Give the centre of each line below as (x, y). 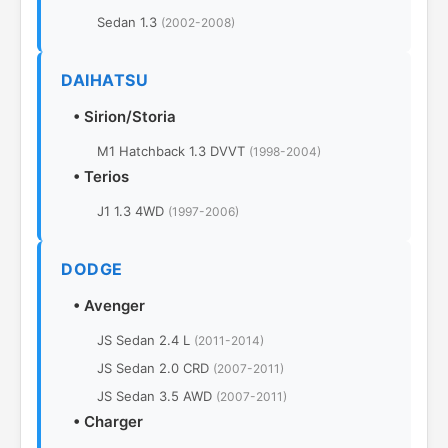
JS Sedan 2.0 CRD (155, 368)
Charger (113, 422)
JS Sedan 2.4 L (145, 340)
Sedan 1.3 (129, 22)
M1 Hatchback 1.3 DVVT (173, 151)
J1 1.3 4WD (132, 211)
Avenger (114, 306)
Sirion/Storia (130, 117)
